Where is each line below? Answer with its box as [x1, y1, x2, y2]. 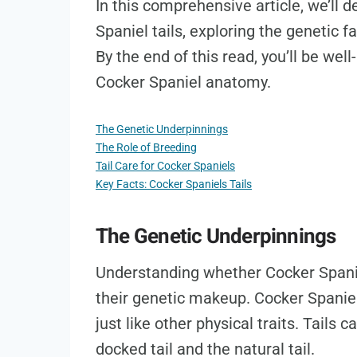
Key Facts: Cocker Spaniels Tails [96, 178, 252, 192]
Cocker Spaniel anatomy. [96, 73, 271, 92]
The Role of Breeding [96, 141, 197, 155]
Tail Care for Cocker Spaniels [96, 159, 235, 174]
